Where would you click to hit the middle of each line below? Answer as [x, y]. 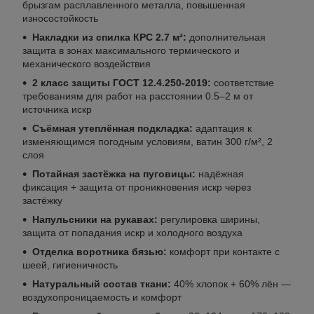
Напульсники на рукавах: [95, 219]
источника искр [57, 109]
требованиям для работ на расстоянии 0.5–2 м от [138, 96]
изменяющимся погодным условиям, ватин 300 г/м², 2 [148, 141]
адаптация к [222, 128]
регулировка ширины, [209, 219]
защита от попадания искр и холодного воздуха [132, 232]
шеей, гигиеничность [70, 265]
